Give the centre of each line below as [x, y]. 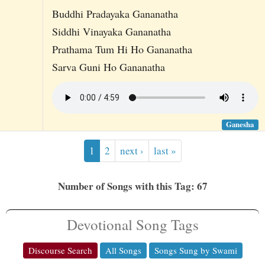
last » [165, 150]
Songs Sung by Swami [195, 250]
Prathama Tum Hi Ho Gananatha [122, 49]
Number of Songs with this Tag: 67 [132, 186]
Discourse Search [60, 250]
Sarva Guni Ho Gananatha [108, 67]
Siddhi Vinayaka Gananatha [111, 31]
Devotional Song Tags [132, 224]
